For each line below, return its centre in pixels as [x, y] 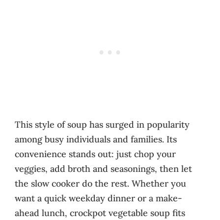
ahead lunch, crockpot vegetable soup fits [100, 213]
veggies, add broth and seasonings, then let [103, 168]
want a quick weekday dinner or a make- [98, 198]
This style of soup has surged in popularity [102, 124]
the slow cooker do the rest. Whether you [100, 183]
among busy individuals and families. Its [96, 139]
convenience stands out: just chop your [95, 154]
